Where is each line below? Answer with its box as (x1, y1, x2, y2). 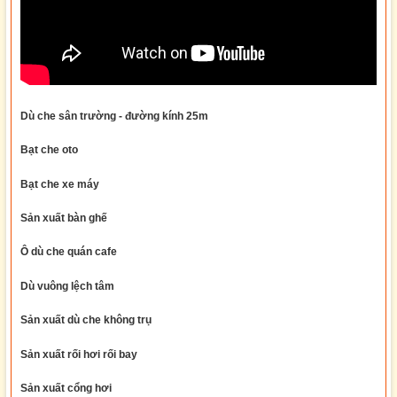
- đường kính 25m (119, 109, 208, 122)
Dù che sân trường (20, 109, 116, 122)
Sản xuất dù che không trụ (20, 314, 152, 327)
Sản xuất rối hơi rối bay (20, 347, 137, 361)
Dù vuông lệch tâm (20, 279, 114, 292)
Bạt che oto (20, 144, 78, 157)
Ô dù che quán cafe (20, 245, 117, 259)
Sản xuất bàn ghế (20, 212, 107, 225)
